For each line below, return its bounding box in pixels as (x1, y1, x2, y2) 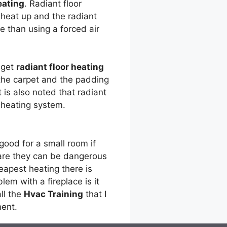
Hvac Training (24, 188, 83, 199)
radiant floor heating (16, 62, 104, 72)
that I (83, 188, 106, 199)
